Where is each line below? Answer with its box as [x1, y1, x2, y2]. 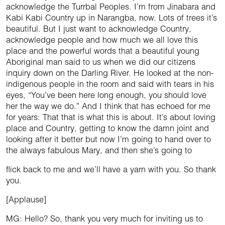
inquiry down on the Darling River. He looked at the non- [6, 68, 213, 78]
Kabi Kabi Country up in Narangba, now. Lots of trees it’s [6, 13, 217, 23]
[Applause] [6, 194, 46, 205]
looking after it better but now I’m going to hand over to [6, 134, 211, 145]
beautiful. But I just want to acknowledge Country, [6, 24, 191, 34]
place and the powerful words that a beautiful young [6, 46, 199, 56]
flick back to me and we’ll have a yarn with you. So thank [6, 164, 216, 175]
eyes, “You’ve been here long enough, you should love [6, 90, 206, 100]
